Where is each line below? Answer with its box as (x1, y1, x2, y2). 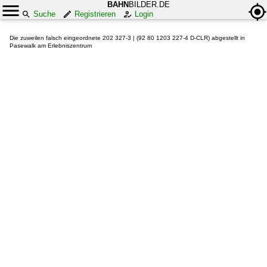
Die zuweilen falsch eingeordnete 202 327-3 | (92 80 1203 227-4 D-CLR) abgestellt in (10, 35, 245, 41)
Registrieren (74, 10, 116, 18)
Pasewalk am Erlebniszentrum (10, 42, 92, 49)
